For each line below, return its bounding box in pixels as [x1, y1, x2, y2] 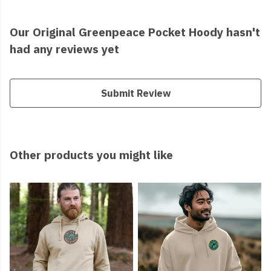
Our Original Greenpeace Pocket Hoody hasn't [10, 24, 260, 40]
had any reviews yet [10, 41, 119, 57]
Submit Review [100, 87, 171, 100]
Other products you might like [10, 147, 173, 163]
